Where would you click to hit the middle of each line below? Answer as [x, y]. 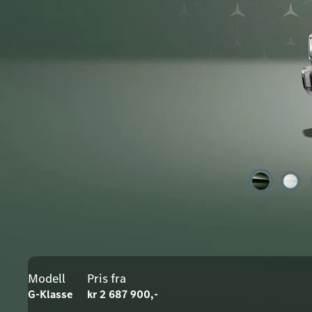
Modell [47, 279]
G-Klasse [50, 294]
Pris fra [107, 279]
